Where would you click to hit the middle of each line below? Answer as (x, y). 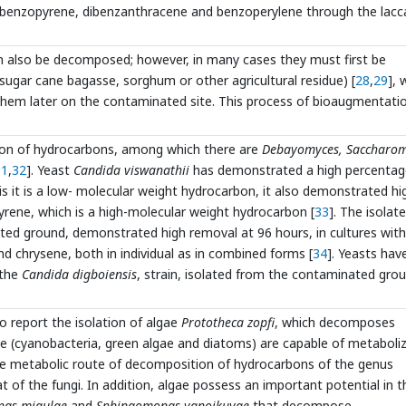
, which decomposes (335, 322)
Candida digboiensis (79, 274)
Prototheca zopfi (228, 322)
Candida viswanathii (131, 170)
